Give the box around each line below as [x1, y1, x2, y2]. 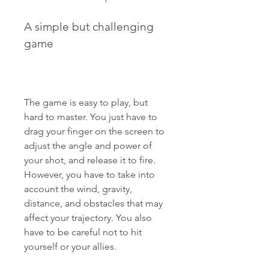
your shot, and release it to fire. [24, 154, 156, 166]
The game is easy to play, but [24, 97, 148, 108]
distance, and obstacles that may [24, 198, 163, 209]
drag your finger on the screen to [24, 125, 165, 137]
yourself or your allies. [24, 241, 116, 252]
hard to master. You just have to [24, 111, 157, 122]
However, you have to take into [24, 169, 155, 180]
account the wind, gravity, [24, 183, 132, 195]
